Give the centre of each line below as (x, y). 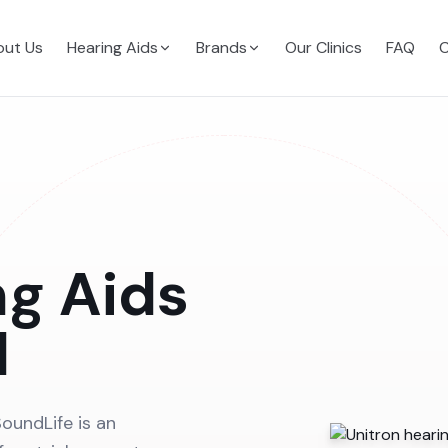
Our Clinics (323, 47)
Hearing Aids (112, 47)
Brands (221, 47)
